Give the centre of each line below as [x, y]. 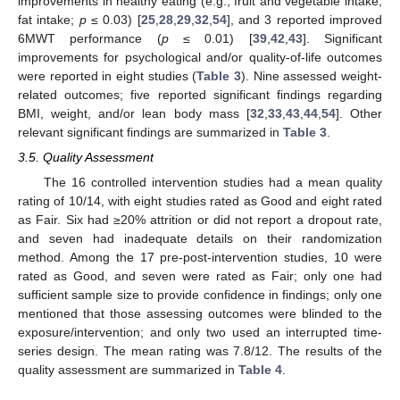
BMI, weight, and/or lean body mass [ [134, 114]
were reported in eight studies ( [108, 76]
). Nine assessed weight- [312, 76]
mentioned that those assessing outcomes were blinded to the [200, 314]
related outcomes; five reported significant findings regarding [200, 95]
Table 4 [260, 370]
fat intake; [49, 20]
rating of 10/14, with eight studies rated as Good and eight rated [200, 201]
